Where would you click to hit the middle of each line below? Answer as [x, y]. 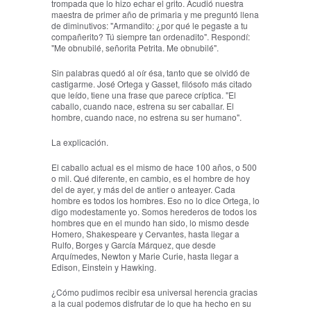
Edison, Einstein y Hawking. [104, 267]
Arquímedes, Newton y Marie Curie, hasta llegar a [145, 256]
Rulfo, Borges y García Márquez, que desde [134, 245]
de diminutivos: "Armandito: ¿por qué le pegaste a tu [150, 26]
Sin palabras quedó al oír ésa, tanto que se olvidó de [151, 73]
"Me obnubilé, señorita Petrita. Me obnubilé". [135, 48]
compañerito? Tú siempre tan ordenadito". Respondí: [151, 37]
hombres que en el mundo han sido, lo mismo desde [150, 223]
